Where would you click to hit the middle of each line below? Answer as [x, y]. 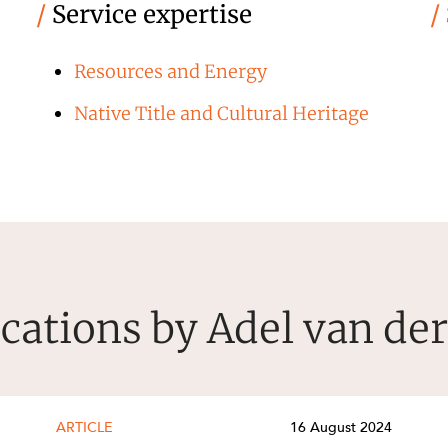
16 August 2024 [341, 428]
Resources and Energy [171, 71]
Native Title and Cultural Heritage [222, 114]
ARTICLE [84, 428]
